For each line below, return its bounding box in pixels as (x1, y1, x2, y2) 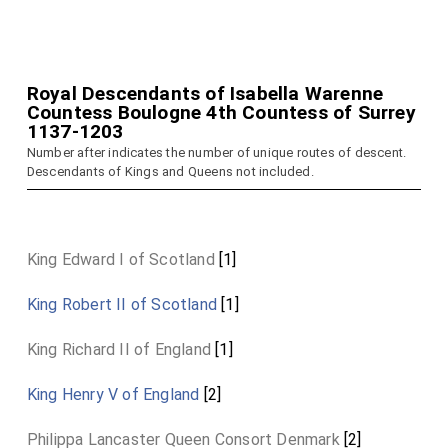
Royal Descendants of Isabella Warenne (26, 82, 384, 105)
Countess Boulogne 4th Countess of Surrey (26, 101, 416, 124)
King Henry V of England (26, 385, 200, 404)
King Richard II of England (26, 340, 212, 359)
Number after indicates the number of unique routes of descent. (26, 145, 407, 160)
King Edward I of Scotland (26, 250, 215, 269)
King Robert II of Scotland (26, 295, 218, 314)
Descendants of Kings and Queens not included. (26, 164, 314, 179)
